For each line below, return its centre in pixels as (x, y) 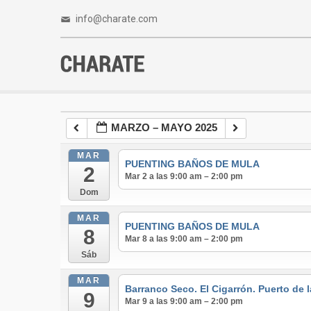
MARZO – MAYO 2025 (164, 127)
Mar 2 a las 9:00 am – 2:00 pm (184, 176)
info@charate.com (117, 19)
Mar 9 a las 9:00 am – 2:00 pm (184, 302)
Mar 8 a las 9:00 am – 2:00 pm (184, 238)
